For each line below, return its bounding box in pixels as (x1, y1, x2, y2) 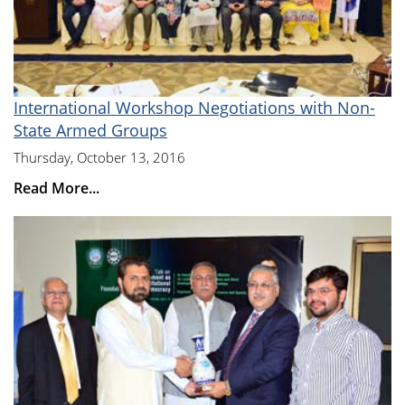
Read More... (14, 177, 99, 198)
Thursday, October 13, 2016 (14, 147, 185, 166)
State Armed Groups (14, 118, 167, 141)
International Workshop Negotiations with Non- (14, 96, 375, 118)
